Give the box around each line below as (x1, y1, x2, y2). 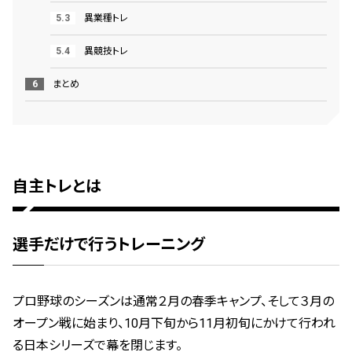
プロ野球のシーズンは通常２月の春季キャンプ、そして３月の (13, 293, 334, 309)
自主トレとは (13, 177, 101, 196)
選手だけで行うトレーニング (13, 235, 205, 254)
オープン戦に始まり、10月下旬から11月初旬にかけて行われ (13, 315, 335, 331)
